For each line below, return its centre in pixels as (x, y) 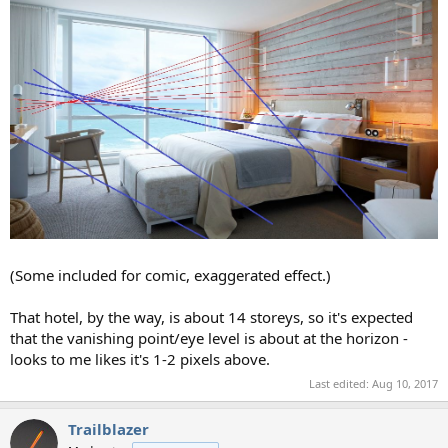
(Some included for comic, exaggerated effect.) (170, 275)
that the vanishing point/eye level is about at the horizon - (209, 338)
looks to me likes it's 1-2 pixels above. (140, 359)
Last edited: (340, 383)
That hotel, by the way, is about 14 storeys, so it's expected (211, 317)
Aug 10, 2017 (405, 383)
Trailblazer (108, 428)
